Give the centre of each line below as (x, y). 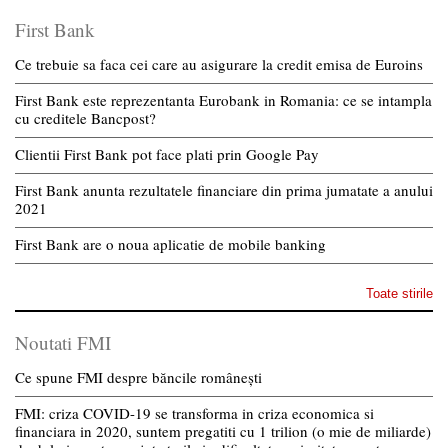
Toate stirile (399, 293)
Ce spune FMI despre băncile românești (138, 376)
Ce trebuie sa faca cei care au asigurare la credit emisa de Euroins (219, 63)
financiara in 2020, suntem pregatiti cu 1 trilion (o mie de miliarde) (223, 430)
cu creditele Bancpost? (85, 117)
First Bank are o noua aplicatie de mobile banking (170, 243)
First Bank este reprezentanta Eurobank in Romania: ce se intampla (223, 99)
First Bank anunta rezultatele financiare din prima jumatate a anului (224, 189)
